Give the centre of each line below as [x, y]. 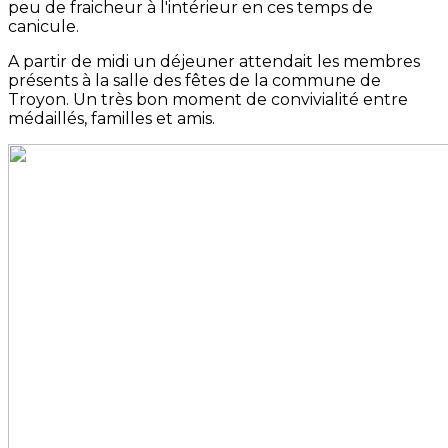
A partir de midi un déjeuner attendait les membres [214, 62]
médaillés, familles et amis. [111, 119]
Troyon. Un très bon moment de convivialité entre [208, 100]
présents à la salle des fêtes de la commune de [194, 81]
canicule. [43, 27]
